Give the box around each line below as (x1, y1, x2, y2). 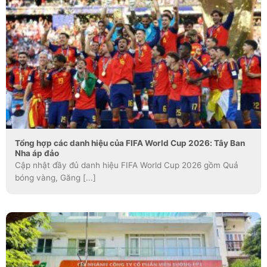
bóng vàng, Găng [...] (15, 173, 96, 183)
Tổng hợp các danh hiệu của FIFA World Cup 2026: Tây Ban (15, 138, 245, 148)
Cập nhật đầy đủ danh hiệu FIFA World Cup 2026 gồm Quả (15, 160, 238, 170)
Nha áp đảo (15, 148, 59, 159)
